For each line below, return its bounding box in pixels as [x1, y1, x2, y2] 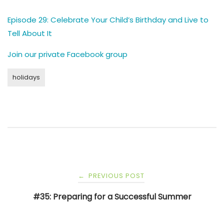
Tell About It [7, 27, 52, 38]
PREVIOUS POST [86, 170, 144, 180]
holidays [12, 72, 40, 82]
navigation [7, 189, 81, 207]
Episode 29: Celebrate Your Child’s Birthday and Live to [7, 14, 208, 25]
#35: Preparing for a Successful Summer [32, 190, 191, 202]
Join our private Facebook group [7, 48, 127, 59]
